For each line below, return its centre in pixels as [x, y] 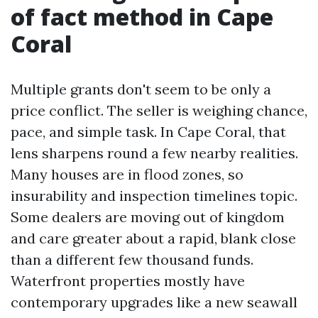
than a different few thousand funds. [132, 259]
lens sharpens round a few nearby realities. [154, 153]
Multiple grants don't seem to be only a [141, 89]
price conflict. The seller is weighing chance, [159, 110]
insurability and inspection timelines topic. [154, 196]
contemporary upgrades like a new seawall [154, 302]
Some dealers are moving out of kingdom [148, 217]
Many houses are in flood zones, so [127, 174]
